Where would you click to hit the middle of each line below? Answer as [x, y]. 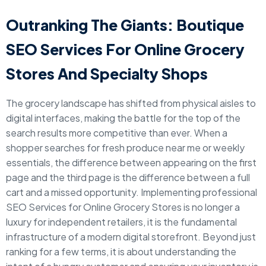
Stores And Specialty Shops [107, 74]
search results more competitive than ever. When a [117, 133]
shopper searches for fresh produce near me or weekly [125, 148]
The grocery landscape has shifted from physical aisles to [131, 103]
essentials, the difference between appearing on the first [131, 162]
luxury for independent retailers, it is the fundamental [121, 222]
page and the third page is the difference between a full [128, 177]
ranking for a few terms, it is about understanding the [121, 251]
